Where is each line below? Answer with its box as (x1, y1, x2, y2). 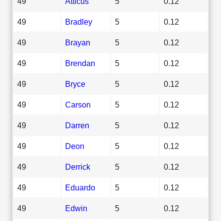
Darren (65, 120, 89, 130)
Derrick (65, 162, 90, 171)
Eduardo (65, 183, 95, 192)
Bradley (65, 17, 92, 26)
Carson (65, 100, 91, 109)
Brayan (65, 37, 90, 47)
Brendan (65, 58, 95, 68)
